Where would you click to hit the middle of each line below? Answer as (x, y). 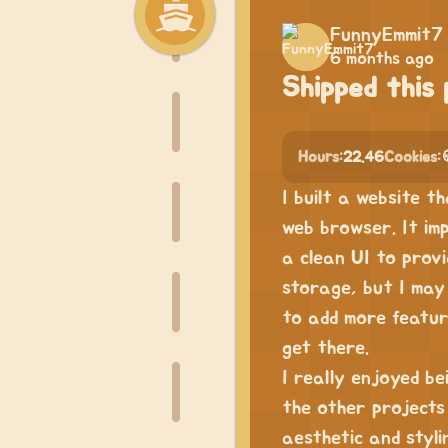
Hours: (320, 157)
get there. (325, 348)
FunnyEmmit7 (386, 35)
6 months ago (382, 59)
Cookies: (412, 157)
